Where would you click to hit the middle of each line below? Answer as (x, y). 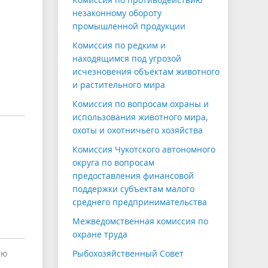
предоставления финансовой (133, 176)
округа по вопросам (113, 163)
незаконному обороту (117, 13)
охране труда (100, 234)
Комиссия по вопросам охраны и (141, 104)
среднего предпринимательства (140, 202)
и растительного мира (119, 85)
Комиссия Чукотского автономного (144, 150)
